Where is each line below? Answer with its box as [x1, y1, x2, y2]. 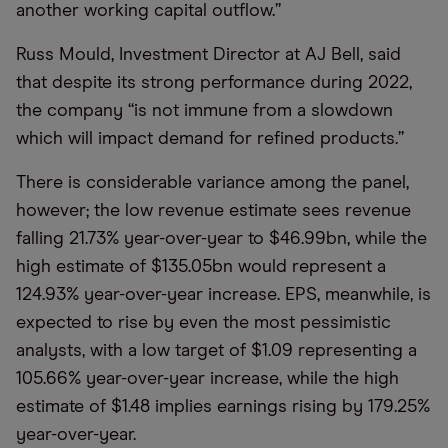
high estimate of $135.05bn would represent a [16, 258, 386, 276]
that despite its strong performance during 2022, [16, 74, 412, 92]
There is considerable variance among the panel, [16, 174, 409, 192]
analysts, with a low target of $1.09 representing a [16, 342, 417, 360]
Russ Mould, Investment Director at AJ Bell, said [16, 46, 401, 64]
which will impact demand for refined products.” [16, 130, 404, 148]
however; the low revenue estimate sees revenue [16, 202, 411, 220]
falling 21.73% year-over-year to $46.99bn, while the [16, 230, 427, 248]
